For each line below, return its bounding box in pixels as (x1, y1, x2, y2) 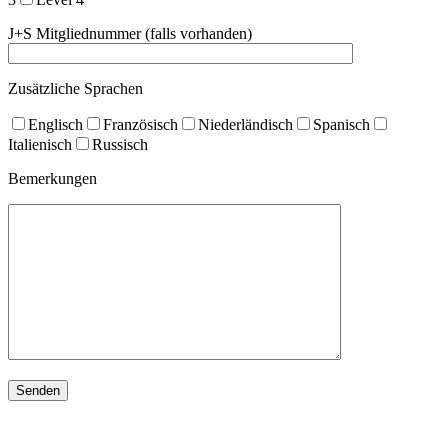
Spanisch (313, 116, 370, 134)
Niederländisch (198, 116, 293, 134)
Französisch (103, 116, 178, 134)
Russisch (92, 136, 148, 154)
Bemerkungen (8, 170, 97, 188)
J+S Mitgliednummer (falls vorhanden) (8, 25, 252, 43)
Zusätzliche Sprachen (8, 80, 143, 98)
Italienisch (8, 136, 72, 154)
